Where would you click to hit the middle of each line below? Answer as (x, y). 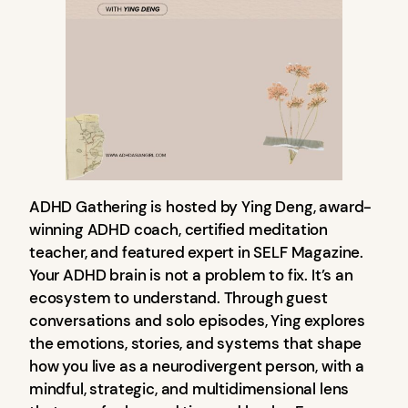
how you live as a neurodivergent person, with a (197, 366)
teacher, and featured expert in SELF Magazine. (197, 252)
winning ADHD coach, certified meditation (179, 229)
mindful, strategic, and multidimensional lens (189, 388)
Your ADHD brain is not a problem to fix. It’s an (191, 275)
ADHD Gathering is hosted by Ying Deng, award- (201, 206)
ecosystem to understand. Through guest (178, 297)
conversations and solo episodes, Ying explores (198, 320)
